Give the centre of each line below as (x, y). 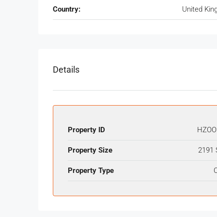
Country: (67, 9)
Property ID (86, 130)
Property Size (90, 150)
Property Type (91, 171)
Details (66, 70)
